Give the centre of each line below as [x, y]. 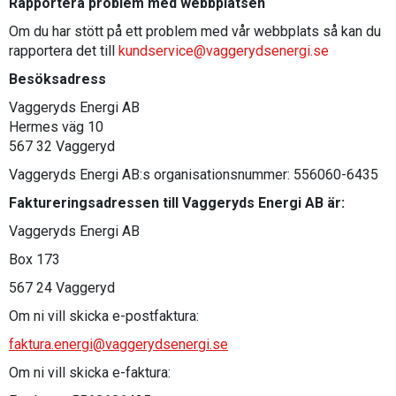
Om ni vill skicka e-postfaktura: [104, 316]
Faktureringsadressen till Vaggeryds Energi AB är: [177, 203]
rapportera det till [64, 51]
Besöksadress [57, 79]
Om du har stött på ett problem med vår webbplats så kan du [195, 31]
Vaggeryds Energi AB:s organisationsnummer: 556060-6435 [194, 175]
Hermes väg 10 [56, 127]
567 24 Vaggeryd [62, 288]
